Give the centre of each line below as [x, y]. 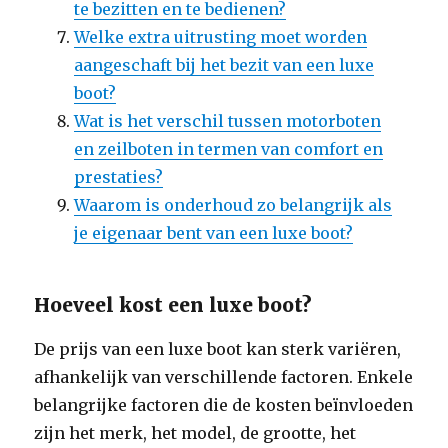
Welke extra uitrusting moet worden [221, 37]
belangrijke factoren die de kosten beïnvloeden [224, 405]
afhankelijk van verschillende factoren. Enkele [224, 377]
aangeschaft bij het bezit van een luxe [224, 65]
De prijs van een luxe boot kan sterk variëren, [218, 349]
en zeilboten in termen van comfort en [229, 149]
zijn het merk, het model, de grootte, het [195, 433]
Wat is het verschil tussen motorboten [228, 121]
